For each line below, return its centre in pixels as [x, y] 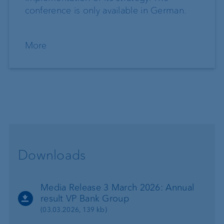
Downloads [52, 155]
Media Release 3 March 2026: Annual [117, 187]
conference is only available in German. [105, 11]
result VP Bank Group [84, 198]
